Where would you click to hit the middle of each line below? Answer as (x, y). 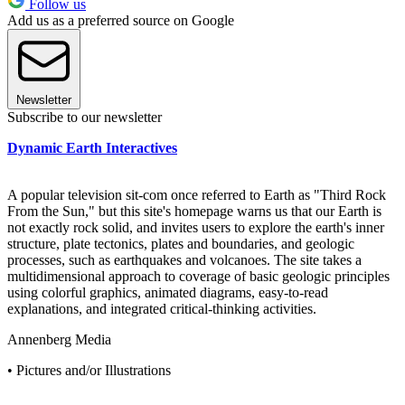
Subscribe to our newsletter (85, 117)
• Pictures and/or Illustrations (89, 370)
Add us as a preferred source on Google (121, 20)
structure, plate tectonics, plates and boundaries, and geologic (181, 243)
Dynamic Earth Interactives (92, 147)
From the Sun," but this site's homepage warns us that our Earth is (194, 211)
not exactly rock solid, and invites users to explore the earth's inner (196, 227)
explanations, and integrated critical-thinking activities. (162, 308)
